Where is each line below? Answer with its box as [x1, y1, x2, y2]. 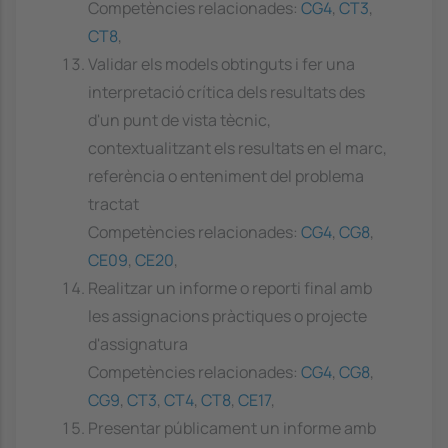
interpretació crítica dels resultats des [88, 81, 365, 104]
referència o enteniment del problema [88, 165, 364, 188]
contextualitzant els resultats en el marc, [88, 137, 387, 160]
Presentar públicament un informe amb [88, 417, 376, 440]
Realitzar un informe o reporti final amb [88, 277, 372, 300]
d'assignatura [88, 333, 188, 356]
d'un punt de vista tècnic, [88, 109, 271, 132]
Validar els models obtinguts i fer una [88, 53, 355, 76]
